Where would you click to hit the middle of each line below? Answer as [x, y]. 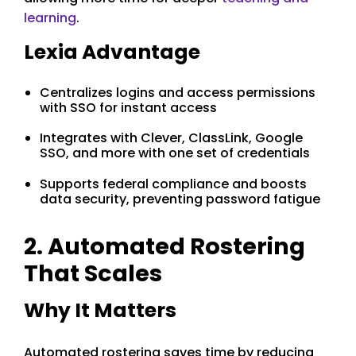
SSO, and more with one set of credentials [175, 153]
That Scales [93, 274]
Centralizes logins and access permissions [178, 93]
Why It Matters [100, 310]
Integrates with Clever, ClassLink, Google [171, 138]
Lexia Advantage [112, 52]
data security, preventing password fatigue [183, 199]
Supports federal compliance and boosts [173, 184]
